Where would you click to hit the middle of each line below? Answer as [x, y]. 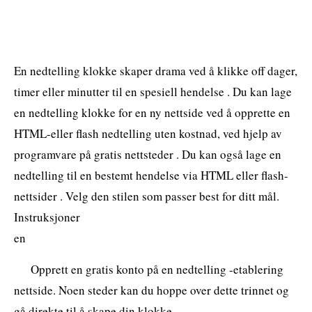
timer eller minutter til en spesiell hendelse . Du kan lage [153, 91]
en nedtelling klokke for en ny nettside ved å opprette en [152, 112]
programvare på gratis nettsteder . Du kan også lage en [148, 154]
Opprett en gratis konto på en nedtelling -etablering [157, 269]
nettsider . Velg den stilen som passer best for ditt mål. [147, 196]
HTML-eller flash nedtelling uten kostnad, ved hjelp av [148, 133]
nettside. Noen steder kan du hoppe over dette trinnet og [151, 290]
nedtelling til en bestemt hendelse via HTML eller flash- [151, 175]
